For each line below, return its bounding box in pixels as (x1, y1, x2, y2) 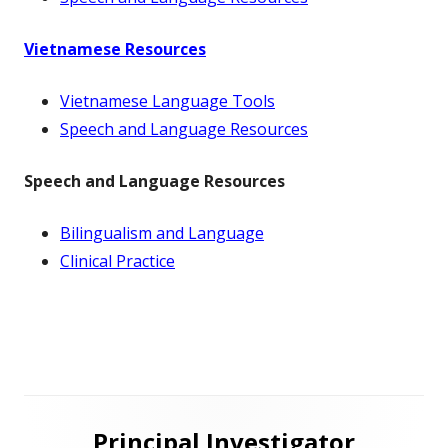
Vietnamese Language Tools (60, 90, 275, 112)
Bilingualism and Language (60, 222, 264, 244)
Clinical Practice (60, 250, 175, 272)
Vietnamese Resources (24, 38, 206, 60)
